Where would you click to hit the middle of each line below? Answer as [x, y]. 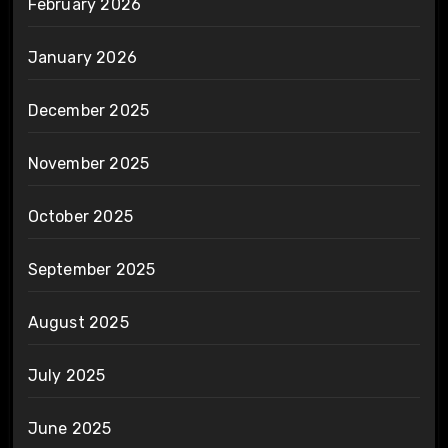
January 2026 [82, 57]
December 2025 [88, 110]
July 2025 [66, 375]
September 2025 [91, 269]
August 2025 [78, 322]
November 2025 [88, 163]
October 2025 [80, 216]
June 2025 [69, 428]
